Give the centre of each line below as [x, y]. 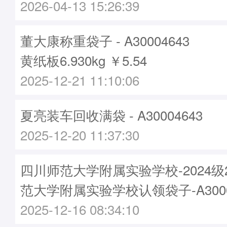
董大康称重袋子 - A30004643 [105, 40]
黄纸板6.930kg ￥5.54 [84, 60]
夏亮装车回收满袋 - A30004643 [111, 115]
